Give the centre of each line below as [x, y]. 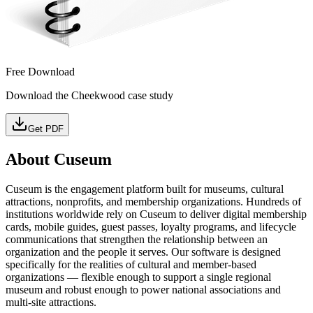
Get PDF [46, 129]
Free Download [40, 71]
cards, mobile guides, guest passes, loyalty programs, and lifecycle [151, 226]
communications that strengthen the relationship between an [137, 239]
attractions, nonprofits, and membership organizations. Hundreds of [153, 201]
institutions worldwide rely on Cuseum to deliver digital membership [156, 214]
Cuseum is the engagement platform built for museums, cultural [145, 189]
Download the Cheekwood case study [89, 95]
